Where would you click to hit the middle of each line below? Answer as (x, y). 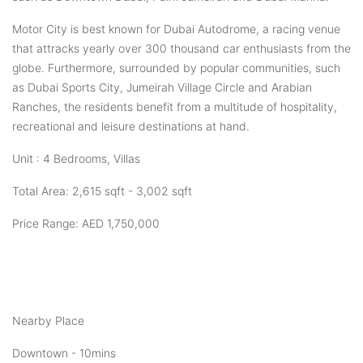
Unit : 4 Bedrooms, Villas (76, 158)
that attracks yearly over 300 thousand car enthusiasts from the (181, 48)
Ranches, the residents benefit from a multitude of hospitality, (175, 106)
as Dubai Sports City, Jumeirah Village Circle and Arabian (162, 87)
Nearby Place (48, 320)
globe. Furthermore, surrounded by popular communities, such (176, 67)
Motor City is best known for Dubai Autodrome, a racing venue (176, 28)
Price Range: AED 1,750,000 (88, 223)
